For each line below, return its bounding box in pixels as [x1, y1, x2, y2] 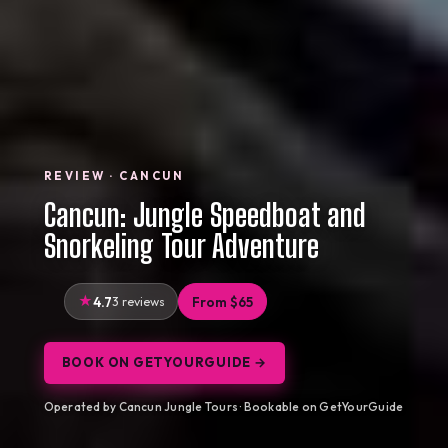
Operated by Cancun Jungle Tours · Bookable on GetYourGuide [43, 399, 404, 415]
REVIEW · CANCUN [43, 168, 185, 183]
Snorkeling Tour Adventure [43, 227, 319, 265]
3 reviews [111, 293, 165, 309]
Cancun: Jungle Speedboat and [43, 196, 366, 234]
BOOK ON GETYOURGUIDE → [61, 354, 267, 371]
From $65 [192, 293, 253, 310]
